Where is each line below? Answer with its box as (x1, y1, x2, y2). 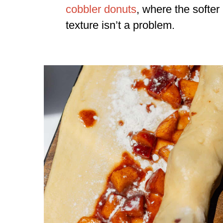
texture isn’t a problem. (66, 18, 175, 31)
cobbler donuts (66, 2, 137, 15)
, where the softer (136, 2, 220, 15)
